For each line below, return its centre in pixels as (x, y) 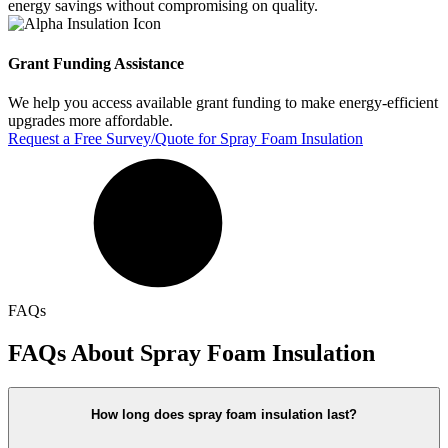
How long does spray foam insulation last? (224, 415)
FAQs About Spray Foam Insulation (191, 352)
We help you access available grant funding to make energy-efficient (223, 102)
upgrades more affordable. (90, 120)
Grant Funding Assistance (98, 63)
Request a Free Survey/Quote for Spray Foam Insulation (185, 138)
